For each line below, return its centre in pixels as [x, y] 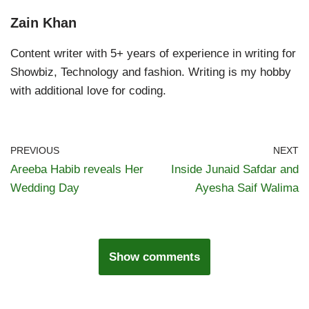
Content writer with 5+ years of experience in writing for [153, 54]
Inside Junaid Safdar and [235, 170]
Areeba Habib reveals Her [77, 170]
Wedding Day [45, 188]
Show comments [154, 257]
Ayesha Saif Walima [247, 188]
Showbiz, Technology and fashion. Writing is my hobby [151, 72]
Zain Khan [43, 23]
